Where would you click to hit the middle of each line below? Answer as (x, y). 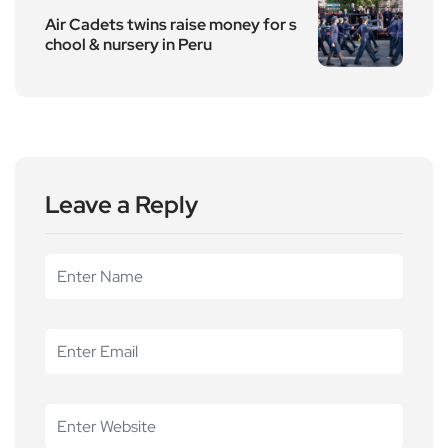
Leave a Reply (121, 204)
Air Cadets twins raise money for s (171, 24)
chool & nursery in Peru (128, 44)
